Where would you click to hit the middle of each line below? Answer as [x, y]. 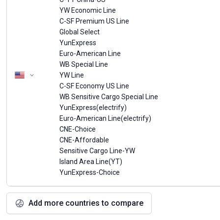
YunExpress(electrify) [93, 108]
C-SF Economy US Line [95, 86]
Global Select [80, 32]
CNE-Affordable [84, 140]
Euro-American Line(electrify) [106, 118]
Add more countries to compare [86, 203]
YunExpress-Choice [90, 172]
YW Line [72, 75]
